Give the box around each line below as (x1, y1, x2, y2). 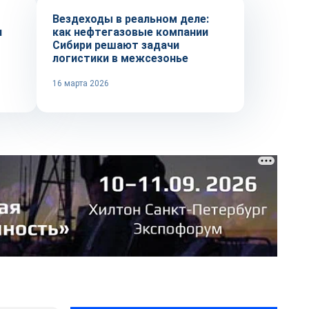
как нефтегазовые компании (52, 26, 208, 39)
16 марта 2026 (52, 79, 109, 88)
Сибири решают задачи (52, 39, 179, 52)
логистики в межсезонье (52, 52, 188, 65)
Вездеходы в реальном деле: (52, 12, 209, 26)
